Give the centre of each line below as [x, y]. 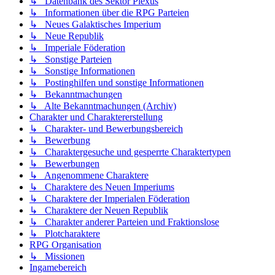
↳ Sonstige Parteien [71, 60]
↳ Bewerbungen [64, 164]
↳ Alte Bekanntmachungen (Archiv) [103, 106]
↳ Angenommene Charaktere [89, 176]
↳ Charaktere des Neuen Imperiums [102, 187]
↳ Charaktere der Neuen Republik [99, 211]
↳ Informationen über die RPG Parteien [109, 13]
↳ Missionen [57, 257]
